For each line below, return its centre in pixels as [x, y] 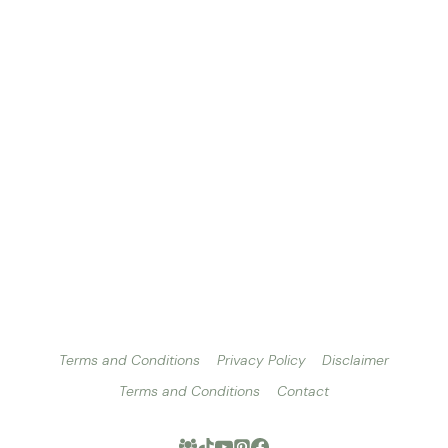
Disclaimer [356, 360]
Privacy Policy [261, 360]
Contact [302, 390]
